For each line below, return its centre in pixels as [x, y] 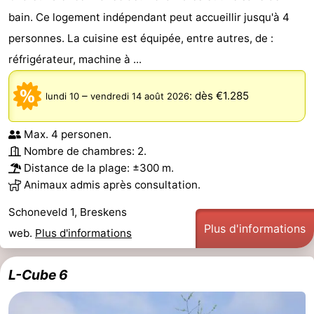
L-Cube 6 [38, 274]
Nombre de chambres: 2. [85, 151]
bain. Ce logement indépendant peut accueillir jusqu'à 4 [149, 17]
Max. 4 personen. [68, 134]
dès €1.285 [222, 95]
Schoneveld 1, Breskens [68, 212]
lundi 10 [62, 96]
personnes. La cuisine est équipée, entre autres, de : [141, 38]
